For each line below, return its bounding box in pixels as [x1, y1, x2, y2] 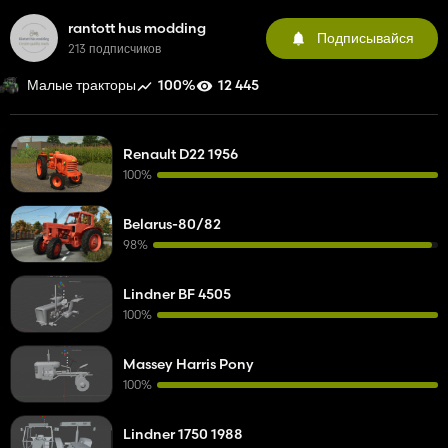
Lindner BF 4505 [123, 285, 231, 303]
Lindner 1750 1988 [123, 425, 243, 443]
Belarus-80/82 [123, 215, 221, 233]
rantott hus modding [68, 19, 206, 37]
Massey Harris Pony [123, 355, 254, 373]
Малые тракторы [27, 76, 136, 94]
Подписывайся [317, 28, 414, 47]
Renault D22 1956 [123, 145, 238, 163]
